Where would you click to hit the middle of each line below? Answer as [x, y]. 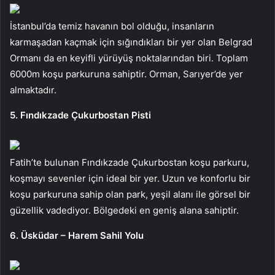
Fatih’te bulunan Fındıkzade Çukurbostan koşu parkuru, [130, 162]
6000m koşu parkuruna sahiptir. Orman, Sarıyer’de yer [126, 74]
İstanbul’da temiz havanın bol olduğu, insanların [112, 26]
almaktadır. [33, 90]
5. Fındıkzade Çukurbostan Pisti [80, 115]
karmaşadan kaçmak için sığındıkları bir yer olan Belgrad [131, 42]
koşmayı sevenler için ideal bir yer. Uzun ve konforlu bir [130, 178]
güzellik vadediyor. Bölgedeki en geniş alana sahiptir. [124, 210]
